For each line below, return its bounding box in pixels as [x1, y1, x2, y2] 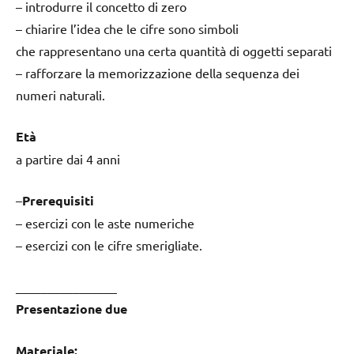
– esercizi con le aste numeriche [16, 215, 194, 232]
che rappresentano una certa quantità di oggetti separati [16, 43, 332, 59]
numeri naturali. [16, 87, 105, 104]
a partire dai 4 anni [16, 151, 120, 168]
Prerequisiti [22, 192, 94, 209]
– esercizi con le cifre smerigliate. [16, 237, 202, 254]
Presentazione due [16, 300, 127, 318]
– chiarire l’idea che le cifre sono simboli [16, 21, 239, 37]
